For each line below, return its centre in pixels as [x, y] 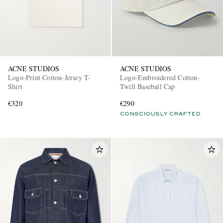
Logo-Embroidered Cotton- [160, 78]
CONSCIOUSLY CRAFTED [160, 114]
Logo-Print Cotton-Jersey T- [50, 78]
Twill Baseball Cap [148, 87]
